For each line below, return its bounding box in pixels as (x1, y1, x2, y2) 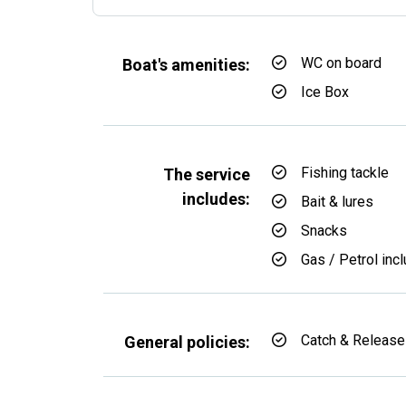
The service (163, 165, 250, 184)
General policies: (124, 333, 250, 352)
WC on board (301, 54, 382, 72)
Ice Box (301, 83, 349, 101)
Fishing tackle (301, 164, 389, 181)
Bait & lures (301, 193, 373, 210)
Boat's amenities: (122, 55, 250, 74)
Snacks (301, 222, 347, 239)
